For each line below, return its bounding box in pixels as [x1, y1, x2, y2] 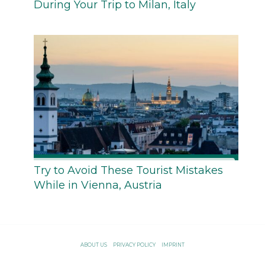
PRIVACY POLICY [113, 242, 156, 248]
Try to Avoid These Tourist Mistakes [34, 164, 223, 177]
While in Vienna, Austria [34, 179, 162, 192]
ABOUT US [80, 242, 107, 248]
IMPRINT [161, 242, 185, 248]
